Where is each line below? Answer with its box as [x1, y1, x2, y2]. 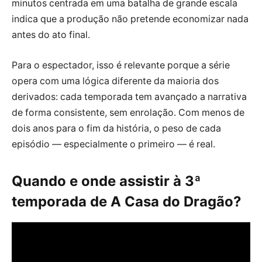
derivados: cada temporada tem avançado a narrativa [12, 91, 247, 102]
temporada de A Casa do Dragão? [12, 193, 241, 211]
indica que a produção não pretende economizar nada [12, 13, 249, 25]
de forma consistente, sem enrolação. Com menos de [12, 106, 244, 118]
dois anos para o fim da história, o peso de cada [12, 122, 221, 134]
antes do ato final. [12, 29, 90, 41]
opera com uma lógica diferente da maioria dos [12, 75, 219, 87]
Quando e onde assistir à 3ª [12, 173, 201, 190]
